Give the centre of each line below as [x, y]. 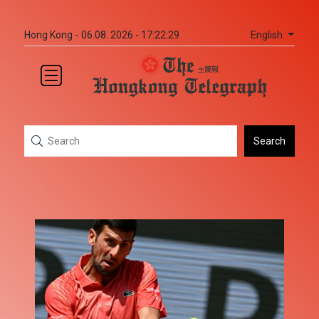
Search [270, 141]
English [268, 35]
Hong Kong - [51, 35]
